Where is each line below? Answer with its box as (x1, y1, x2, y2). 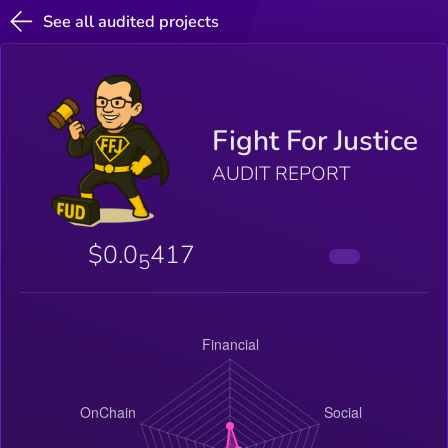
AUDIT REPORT (211, 161, 350, 188)
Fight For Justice (211, 122, 418, 161)
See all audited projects (43, 10, 220, 33)
